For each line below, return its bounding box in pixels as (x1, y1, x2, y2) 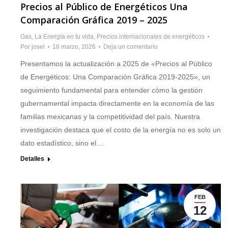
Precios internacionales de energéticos (97, 33, 205, 41)
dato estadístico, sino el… (20, 139, 103, 148)
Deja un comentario (103, 43, 158, 51)
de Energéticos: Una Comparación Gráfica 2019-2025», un (20, 73, 210, 81)
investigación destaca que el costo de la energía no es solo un (20, 126, 221, 134)
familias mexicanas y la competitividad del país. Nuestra (20, 112, 200, 121)
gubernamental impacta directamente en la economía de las (20, 99, 214, 108)
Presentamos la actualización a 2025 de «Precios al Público (20, 60, 212, 68)
